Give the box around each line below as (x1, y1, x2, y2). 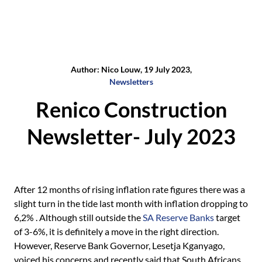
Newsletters (109, 77, 153, 87)
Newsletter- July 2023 (26, 123, 236, 149)
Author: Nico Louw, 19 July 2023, (70, 64, 192, 74)
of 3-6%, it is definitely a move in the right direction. (14, 226, 219, 237)
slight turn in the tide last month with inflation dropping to (14, 198, 248, 209)
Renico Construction (35, 96, 227, 122)
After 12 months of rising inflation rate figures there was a (14, 184, 245, 195)
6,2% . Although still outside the (14, 212, 143, 223)
